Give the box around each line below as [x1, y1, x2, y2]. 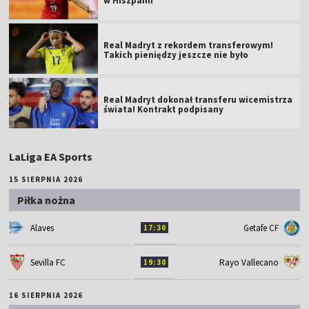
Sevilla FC [30, 256, 66, 268]
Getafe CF [243, 221, 279, 234]
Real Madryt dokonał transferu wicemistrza [103, 93, 293, 106]
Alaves [30, 221, 54, 234]
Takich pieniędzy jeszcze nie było [103, 48, 249, 61]
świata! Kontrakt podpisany [103, 103, 224, 115]
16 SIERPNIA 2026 [9, 290, 83, 300]
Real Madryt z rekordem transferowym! [103, 39, 274, 51]
